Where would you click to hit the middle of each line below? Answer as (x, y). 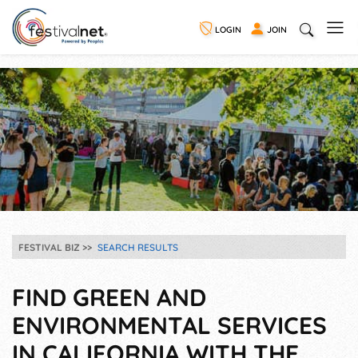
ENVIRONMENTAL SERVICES (169, 325)
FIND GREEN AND (109, 297)
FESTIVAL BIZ (49, 248)
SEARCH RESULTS (138, 248)
